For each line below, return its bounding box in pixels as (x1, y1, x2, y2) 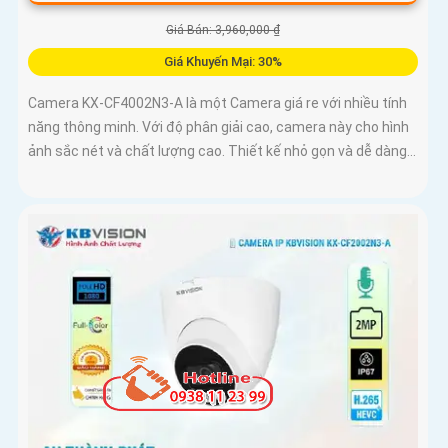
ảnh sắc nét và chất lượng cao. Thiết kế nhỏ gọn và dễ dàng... (28, 143, 416, 160)
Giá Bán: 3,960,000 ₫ (165, 23, 280, 38)
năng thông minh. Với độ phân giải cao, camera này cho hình (28, 119, 409, 136)
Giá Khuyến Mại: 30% (163, 54, 282, 70)
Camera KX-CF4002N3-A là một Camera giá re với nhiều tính (28, 95, 407, 112)
